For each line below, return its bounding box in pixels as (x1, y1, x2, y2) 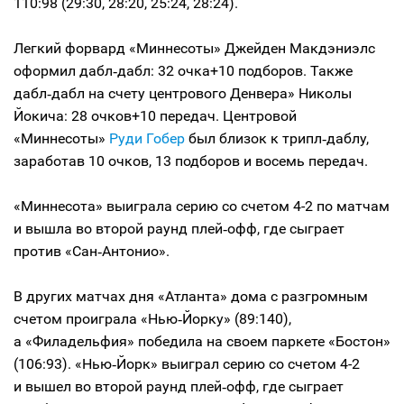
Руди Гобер (109, 130, 185, 147)
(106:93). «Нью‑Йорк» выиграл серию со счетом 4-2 (14, 355, 360, 372)
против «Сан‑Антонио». (14, 243, 170, 260)
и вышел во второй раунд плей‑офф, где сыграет (14, 378, 344, 395)
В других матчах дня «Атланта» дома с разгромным (14, 288, 368, 305)
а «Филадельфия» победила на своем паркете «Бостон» (14, 333, 390, 350)
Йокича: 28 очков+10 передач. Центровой (14, 107, 297, 124)
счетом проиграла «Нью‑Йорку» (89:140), (14, 310, 291, 327)
